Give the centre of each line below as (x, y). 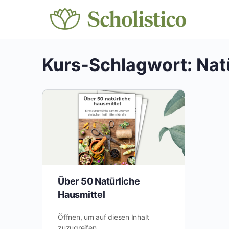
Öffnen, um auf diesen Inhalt (104, 217)
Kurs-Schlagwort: (119, 65)
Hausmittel (82, 195)
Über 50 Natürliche (99, 181)
